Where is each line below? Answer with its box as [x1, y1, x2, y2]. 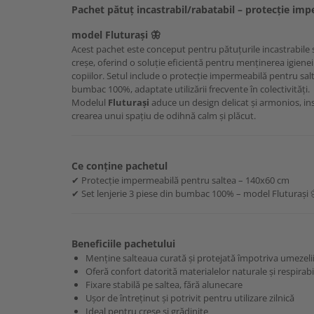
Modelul [71, 96, 108, 109]
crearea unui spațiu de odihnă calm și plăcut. [71, 109, 256, 123]
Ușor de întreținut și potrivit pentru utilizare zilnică [86, 292, 294, 305]
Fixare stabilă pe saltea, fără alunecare [86, 278, 243, 292]
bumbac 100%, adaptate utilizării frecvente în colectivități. [71, 83, 310, 96]
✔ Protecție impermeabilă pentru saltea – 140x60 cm [71, 174, 289, 187]
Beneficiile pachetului [71, 237, 175, 251]
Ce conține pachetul [71, 159, 168, 173]
